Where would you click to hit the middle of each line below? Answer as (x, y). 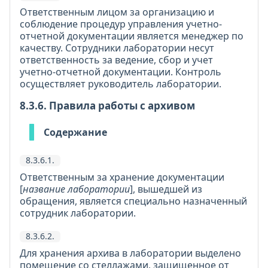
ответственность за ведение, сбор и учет (116, 60)
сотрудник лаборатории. (78, 213)
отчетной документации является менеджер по (132, 36)
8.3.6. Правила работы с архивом (107, 106)
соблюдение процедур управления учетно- (121, 24)
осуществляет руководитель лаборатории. (121, 84)
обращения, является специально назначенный (133, 201)
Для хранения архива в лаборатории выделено (130, 253)
